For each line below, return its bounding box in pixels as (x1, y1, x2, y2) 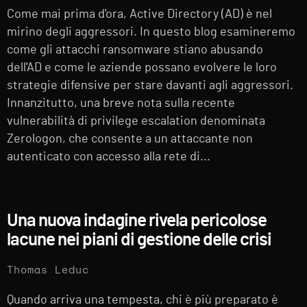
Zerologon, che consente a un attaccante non (7, 132, 253, 145)
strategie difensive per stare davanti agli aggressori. (7, 79, 293, 92)
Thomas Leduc (7, 265, 89, 276)
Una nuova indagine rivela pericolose (7, 212, 267, 230)
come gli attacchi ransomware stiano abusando (7, 43, 263, 56)
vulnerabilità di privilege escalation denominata (7, 114, 265, 127)
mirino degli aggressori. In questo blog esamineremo (7, 25, 295, 38)
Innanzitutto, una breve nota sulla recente (7, 97, 235, 110)
